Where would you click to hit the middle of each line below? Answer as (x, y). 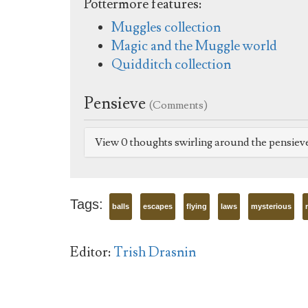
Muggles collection (166, 27)
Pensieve (117, 103)
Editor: (90, 252)
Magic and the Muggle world (194, 46)
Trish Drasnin (155, 252)
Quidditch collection (171, 64)
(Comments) (178, 105)
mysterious (271, 206)
